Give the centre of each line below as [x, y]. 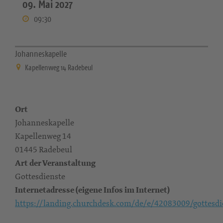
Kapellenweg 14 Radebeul [59, 67]
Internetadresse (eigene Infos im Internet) [92, 190]
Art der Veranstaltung [55, 163]
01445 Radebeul [44, 149]
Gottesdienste [40, 176]
